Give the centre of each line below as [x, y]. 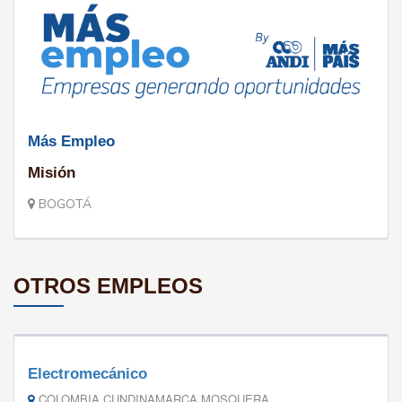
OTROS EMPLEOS [108, 285]
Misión [52, 172]
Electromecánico [87, 373]
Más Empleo [71, 141]
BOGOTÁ [63, 204]
